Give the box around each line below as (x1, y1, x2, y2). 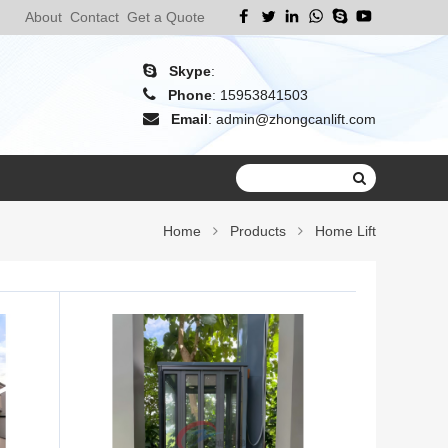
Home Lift (315, 223, 376, 239)
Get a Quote (127, 9, 205, 25)
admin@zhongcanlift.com (216, 111, 376, 127)
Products (230, 223, 286, 239)
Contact (70, 9, 119, 25)
